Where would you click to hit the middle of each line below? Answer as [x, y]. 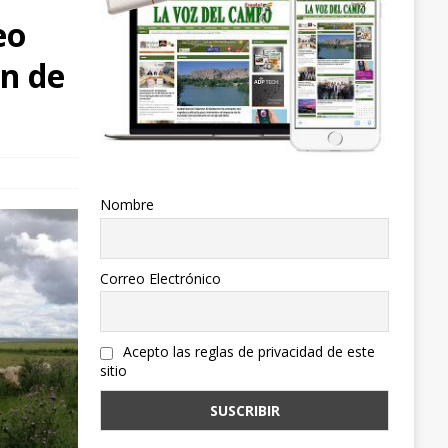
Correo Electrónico [160, 278]
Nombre [126, 205]
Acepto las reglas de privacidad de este [246, 352]
